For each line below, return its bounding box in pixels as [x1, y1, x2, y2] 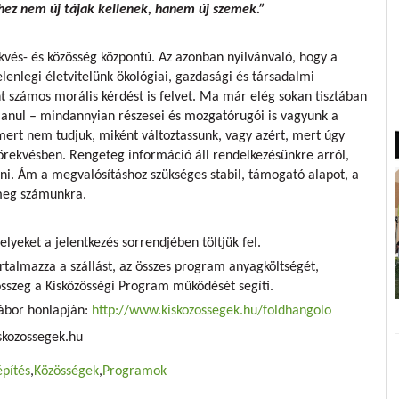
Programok [102, 364, 167, 379]
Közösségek [34, 364, 99, 379]
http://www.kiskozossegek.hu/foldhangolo [92, 304, 331, 318]
